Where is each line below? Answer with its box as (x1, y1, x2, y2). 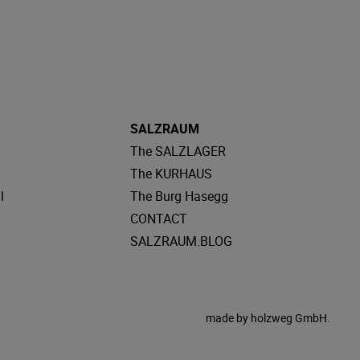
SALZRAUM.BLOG (129, 231, 232, 250)
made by (206, 310, 251, 325)
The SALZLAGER (129, 141, 226, 160)
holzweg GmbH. (251, 310, 330, 325)
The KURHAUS (129, 164, 212, 182)
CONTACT (129, 209, 187, 227)
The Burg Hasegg (129, 186, 228, 205)
